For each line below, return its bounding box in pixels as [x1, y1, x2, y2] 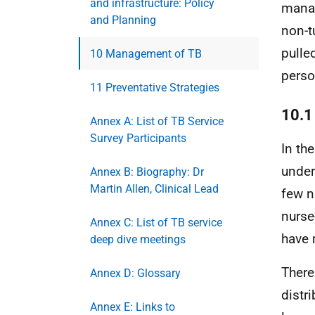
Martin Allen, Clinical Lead [90, 182, 219, 195]
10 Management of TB [90, 47, 202, 60]
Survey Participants [90, 131, 186, 145]
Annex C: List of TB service [90, 216, 222, 229]
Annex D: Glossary [90, 266, 181, 280]
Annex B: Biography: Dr [90, 165, 204, 179]
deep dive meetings [90, 233, 186, 246]
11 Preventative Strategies [90, 81, 219, 94]
